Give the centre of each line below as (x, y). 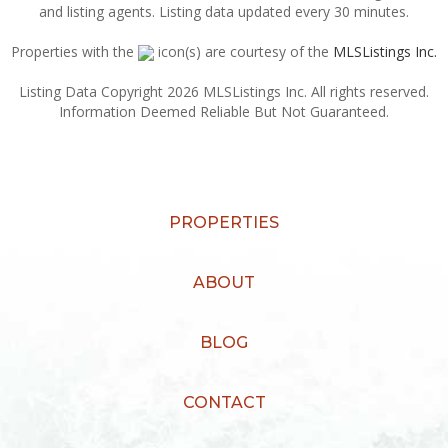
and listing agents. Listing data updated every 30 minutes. (224, 11)
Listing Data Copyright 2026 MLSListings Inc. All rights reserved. (224, 91)
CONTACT (224, 402)
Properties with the (74, 51)
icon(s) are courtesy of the (243, 51)
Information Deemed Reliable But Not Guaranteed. (224, 111)
